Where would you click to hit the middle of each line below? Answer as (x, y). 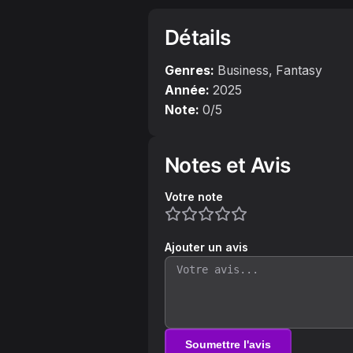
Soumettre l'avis (228, 344)
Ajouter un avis (206, 247)
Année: (187, 90)
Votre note (194, 196)
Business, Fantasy (270, 70)
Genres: (190, 70)
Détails (198, 37)
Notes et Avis (228, 165)
